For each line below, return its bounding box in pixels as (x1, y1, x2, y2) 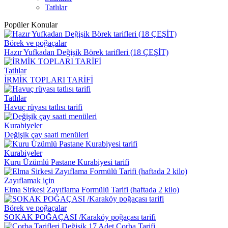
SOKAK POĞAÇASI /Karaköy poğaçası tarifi (4, 213, 156, 222)
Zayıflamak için (4, 176, 54, 185)
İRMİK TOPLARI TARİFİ (4, 75, 93, 84)
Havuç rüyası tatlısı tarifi (4, 103, 82, 112)
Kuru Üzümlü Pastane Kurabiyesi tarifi (4, 158, 129, 167)
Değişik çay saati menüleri (4, 130, 89, 139)
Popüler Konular (4, 20, 58, 30)
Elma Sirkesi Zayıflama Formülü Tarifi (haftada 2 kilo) (4, 185, 179, 194)
